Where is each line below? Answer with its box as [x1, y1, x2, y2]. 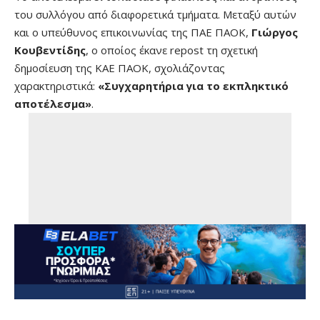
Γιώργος [251, 25, 298, 39]
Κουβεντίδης [14, 43, 86, 57]
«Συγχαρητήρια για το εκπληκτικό [98, 79, 289, 93]
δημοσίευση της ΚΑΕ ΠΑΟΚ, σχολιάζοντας [14, 61, 225, 75]
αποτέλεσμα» [14, 96, 91, 111]
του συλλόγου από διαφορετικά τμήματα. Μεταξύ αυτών [14, 7, 296, 21]
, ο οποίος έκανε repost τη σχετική [86, 43, 258, 57]
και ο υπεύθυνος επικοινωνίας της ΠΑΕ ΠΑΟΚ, [14, 25, 251, 39]
